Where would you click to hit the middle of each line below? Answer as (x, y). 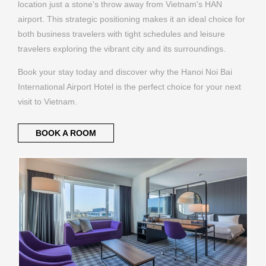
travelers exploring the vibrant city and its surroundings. (122, 48)
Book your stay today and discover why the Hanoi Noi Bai (125, 72)
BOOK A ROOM (66, 133)
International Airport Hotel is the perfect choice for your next (129, 87)
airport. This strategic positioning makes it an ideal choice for (132, 19)
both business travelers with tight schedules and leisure (121, 34)
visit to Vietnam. (47, 102)
